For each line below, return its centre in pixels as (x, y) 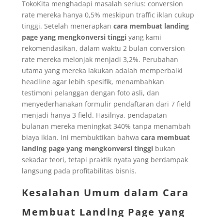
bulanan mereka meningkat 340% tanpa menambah (106, 126)
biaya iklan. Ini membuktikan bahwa (81, 137)
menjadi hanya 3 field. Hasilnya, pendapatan (94, 115)
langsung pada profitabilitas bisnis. (79, 170)
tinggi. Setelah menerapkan (67, 26)
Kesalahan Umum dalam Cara (105, 192)
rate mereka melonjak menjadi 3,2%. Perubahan (100, 59)
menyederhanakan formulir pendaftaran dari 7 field (106, 104)
